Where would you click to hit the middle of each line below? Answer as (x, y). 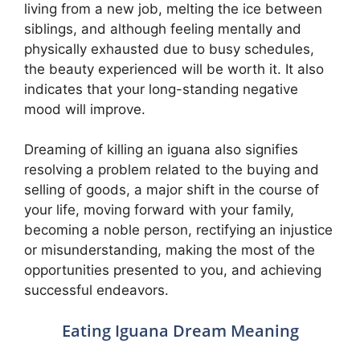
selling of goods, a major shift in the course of (172, 190)
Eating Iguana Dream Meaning (180, 330)
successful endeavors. (96, 290)
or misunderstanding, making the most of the (170, 250)
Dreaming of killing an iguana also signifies (161, 149)
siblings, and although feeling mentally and (163, 29)
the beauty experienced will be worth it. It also (174, 69)
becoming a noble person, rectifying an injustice (178, 230)
